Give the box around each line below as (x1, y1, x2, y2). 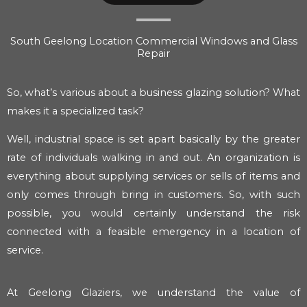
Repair (137, 47, 170, 60)
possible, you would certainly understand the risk (7, 207, 300, 220)
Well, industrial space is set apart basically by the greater (7, 133, 300, 146)
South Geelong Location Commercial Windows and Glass (10, 35, 297, 48)
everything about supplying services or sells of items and (7, 170, 300, 183)
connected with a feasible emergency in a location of (7, 225, 300, 238)
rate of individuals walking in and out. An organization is (7, 151, 300, 164)
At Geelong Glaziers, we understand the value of (7, 286, 300, 299)
